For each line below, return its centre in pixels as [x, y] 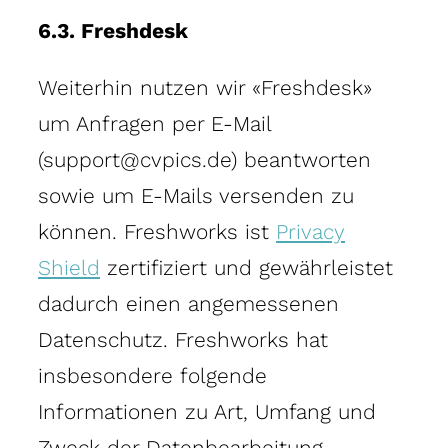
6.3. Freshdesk [113, 30]
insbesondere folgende [152, 375]
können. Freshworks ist [157, 231]
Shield [69, 267]
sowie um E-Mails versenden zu [196, 195]
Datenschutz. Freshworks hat [183, 339]
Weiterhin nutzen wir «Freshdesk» [205, 87]
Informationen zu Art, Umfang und [207, 411]
